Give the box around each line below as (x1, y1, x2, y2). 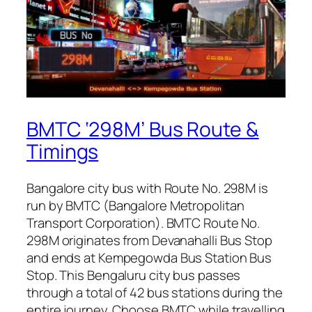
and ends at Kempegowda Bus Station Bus (26, 248, 272, 267)
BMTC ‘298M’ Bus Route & (26, 115, 259, 143)
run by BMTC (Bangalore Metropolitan (26, 196, 244, 214)
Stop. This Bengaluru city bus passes (26, 265, 241, 284)
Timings (26, 137, 99, 165)
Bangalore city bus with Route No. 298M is (26, 178, 268, 197)
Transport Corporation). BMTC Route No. (26, 213, 260, 232)
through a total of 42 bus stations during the (26, 283, 283, 302)
